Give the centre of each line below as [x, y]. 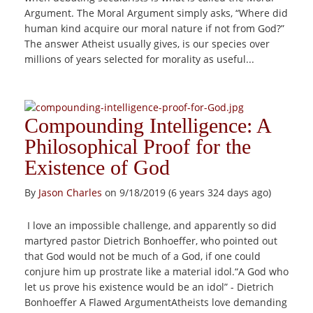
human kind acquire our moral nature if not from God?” [154, 28]
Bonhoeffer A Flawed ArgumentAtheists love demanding [156, 302]
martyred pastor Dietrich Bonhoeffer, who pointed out [151, 241]
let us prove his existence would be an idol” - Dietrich [149, 287]
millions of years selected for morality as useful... [139, 59]
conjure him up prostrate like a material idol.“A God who [156, 271]
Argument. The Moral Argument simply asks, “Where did [156, 13]
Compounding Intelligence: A [147, 125]
